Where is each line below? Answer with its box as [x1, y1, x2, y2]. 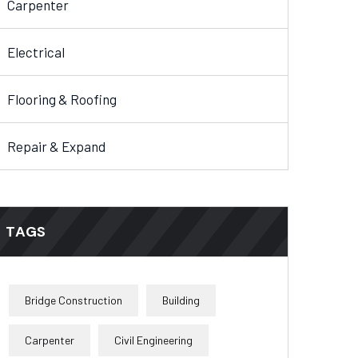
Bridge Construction [25, 293, 122, 308]
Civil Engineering [114, 333, 193, 348]
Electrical [7, 44, 65, 61]
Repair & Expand [7, 138, 105, 155]
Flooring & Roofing [7, 91, 117, 108]
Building [162, 293, 200, 308]
